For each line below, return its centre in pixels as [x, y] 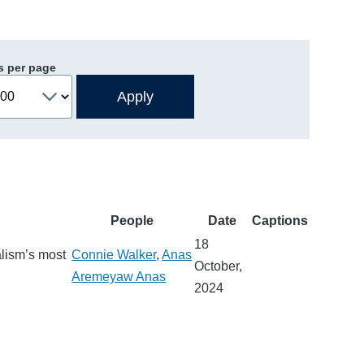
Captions [280, 220]
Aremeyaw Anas [119, 276]
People [132, 220]
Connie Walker [114, 254]
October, [219, 266]
